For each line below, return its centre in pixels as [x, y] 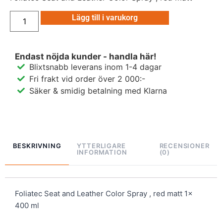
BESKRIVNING [37, 146]
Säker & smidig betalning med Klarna [98, 90]
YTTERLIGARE [101, 146]
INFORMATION [102, 152]
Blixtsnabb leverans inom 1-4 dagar [95, 67]
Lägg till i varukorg [105, 17]
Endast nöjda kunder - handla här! [86, 56]
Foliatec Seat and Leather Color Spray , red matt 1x [104, 193]
